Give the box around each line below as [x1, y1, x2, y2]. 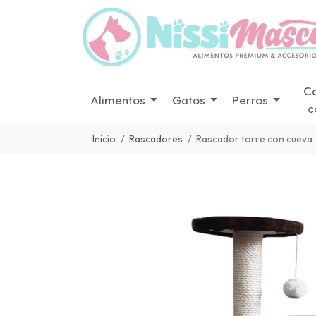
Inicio [92, 133, 116, 146]
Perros [231, 92, 268, 107]
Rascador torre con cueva [196, 133, 312, 146]
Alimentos [90, 92, 145, 107]
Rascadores [129, 133, 183, 146]
